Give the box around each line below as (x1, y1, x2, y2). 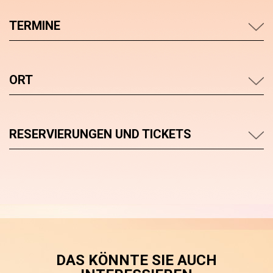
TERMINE (9, 18, 60, 33)
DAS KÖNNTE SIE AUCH (56, 252, 217, 269)
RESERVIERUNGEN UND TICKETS (9, 127, 191, 141)
